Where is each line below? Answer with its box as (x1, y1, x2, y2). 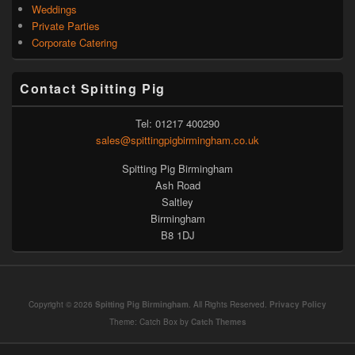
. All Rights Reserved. (189, 299, 269, 311)
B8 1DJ (160, 227, 195, 243)
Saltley (162, 194, 193, 210)
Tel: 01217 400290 (136, 116, 219, 132)
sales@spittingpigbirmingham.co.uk (96, 132, 259, 148)
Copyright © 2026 (29, 299, 95, 311)
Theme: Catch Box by (109, 316, 191, 328)
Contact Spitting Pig (20, 79, 166, 98)
